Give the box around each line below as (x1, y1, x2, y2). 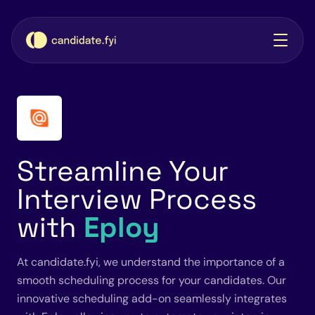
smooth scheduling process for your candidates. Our (17, 273, 286, 288)
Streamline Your (17, 153, 229, 189)
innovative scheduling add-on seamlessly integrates (17, 291, 287, 306)
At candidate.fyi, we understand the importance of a (17, 255, 285, 269)
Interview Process (17, 181, 257, 217)
